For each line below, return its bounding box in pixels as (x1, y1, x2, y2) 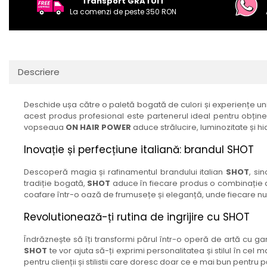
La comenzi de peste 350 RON (70, 7, 177, 17)
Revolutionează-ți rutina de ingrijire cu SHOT (24, 210, 250, 225)
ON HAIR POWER (66, 122, 131, 133)
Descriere (18, 66, 60, 79)
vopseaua (24, 122, 66, 133)
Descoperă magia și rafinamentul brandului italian (24, 166, 226, 178)
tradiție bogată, (24, 178, 88, 190)
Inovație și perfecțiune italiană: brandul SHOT (24, 142, 254, 157)
